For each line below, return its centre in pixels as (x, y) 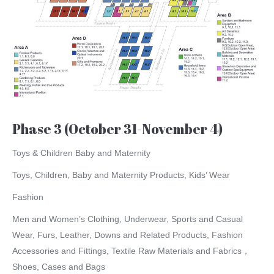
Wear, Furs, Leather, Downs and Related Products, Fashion (128, 235)
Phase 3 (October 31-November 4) (117, 129)
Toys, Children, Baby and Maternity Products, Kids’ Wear (121, 175)
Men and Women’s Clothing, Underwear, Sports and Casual (128, 219)
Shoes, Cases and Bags (59, 267)
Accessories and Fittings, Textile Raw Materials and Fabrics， (131, 251)
